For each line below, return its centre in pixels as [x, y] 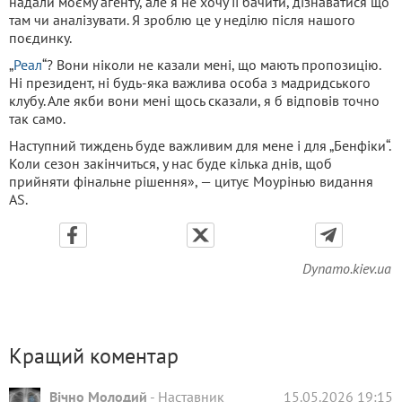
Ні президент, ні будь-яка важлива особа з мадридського [190, 83]
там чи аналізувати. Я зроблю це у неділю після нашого [182, 20]
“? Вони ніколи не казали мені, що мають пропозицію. [211, 65]
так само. [37, 119]
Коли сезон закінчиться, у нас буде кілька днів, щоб [170, 164]
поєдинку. [40, 38]
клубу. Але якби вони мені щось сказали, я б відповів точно [194, 101]
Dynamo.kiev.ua [347, 269]
